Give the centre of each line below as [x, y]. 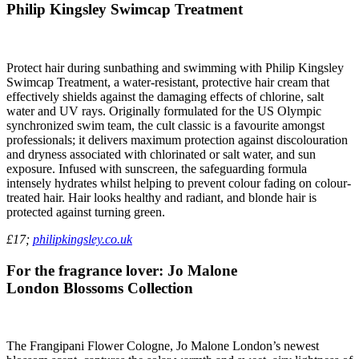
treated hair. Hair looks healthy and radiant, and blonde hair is [161, 197]
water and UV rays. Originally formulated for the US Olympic [164, 111]
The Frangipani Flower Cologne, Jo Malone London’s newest [163, 346]
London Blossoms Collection [100, 288]
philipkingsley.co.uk [83, 239]
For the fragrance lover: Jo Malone [122, 270]
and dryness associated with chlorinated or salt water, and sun [161, 154]
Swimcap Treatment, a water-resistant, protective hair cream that [168, 82]
